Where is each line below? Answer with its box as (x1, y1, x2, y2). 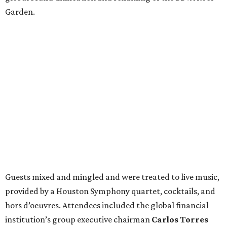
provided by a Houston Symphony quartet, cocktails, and (5, 186, 215, 197)
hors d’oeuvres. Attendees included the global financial (5, 200, 209, 211)
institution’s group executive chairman (5, 214, 152, 225)
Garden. (5, 7, 35, 17)
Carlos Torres (152, 214, 208, 225)
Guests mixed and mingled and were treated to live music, (5, 172, 219, 182)
